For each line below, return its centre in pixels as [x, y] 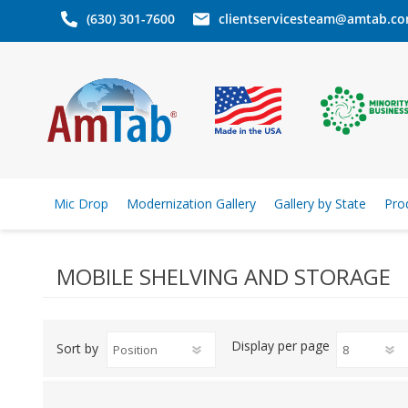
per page [304, 346]
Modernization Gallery [191, 204]
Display [253, 346]
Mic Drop [81, 204]
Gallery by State [320, 204]
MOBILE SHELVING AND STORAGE [224, 276]
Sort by [77, 348]
